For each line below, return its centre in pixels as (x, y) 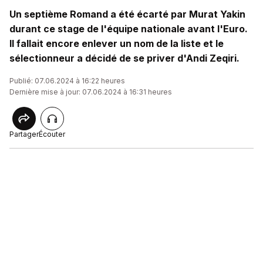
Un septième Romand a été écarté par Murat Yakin (127, 14)
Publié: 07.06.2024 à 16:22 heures (67, 81)
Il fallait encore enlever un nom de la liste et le (117, 43)
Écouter (52, 134)
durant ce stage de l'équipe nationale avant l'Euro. (129, 29)
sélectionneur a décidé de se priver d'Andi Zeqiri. (124, 58)
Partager (24, 134)
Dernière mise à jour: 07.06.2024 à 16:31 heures (91, 92)
